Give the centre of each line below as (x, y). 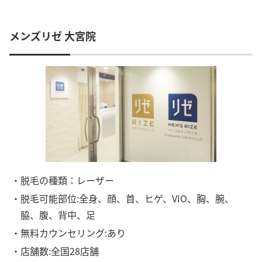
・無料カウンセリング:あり (69, 233)
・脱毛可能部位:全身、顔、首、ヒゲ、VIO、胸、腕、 (123, 198)
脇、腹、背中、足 (58, 214)
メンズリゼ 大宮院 (53, 36)
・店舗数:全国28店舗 (55, 251)
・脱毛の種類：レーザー (63, 180)
